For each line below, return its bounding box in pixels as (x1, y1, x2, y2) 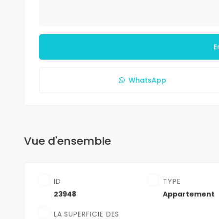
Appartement (163, 189, 215, 199)
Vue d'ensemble (23, 133, 111, 149)
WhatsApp (129, 75, 167, 85)
